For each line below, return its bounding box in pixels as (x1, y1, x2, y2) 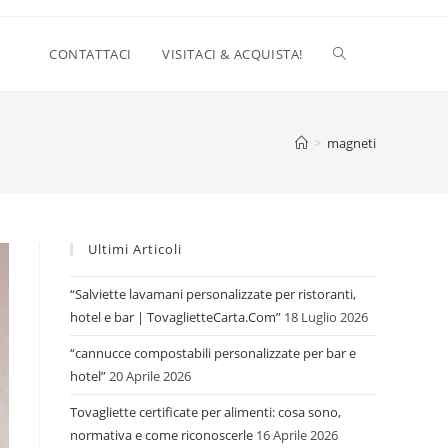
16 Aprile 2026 (256, 426, 338, 444)
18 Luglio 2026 (284, 308, 368, 326)
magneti (327, 133, 376, 152)
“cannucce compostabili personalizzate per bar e (70, 344, 356, 362)
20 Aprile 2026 (109, 367, 191, 385)
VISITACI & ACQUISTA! (162, 45, 303, 63)
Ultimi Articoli (88, 240, 182, 258)
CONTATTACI (49, 45, 132, 63)
